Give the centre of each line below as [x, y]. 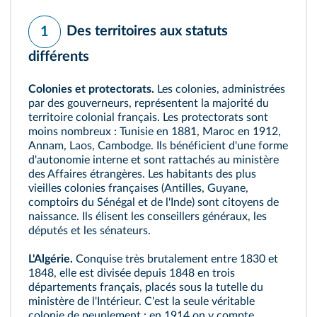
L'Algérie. [51, 259]
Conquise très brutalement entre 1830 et [175, 259]
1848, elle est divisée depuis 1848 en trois [132, 273]
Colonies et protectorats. [91, 89]
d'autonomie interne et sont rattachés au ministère [154, 160]
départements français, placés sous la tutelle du [146, 287]
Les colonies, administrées [220, 89]
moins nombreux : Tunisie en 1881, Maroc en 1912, [155, 132]
